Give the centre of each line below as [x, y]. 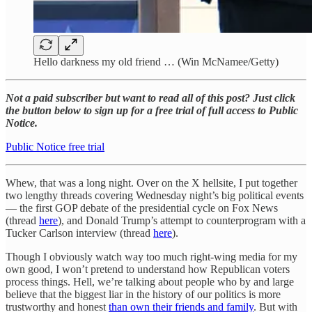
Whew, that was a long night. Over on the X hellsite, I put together [151, 182]
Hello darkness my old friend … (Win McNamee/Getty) [156, 61]
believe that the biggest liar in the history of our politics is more [143, 294]
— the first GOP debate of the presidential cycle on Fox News [142, 208]
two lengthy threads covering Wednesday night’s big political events [155, 195]
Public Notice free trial [55, 146]
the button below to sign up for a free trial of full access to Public [152, 110]
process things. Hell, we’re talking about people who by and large [150, 281]
